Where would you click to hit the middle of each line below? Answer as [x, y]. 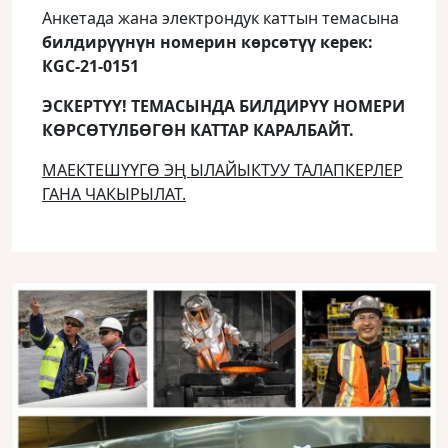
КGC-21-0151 [90, 66]
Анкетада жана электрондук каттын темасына [220, 18]
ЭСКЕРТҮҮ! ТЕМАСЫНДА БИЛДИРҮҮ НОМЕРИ [223, 106]
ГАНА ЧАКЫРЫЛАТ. [114, 194]
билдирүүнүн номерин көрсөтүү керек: [207, 42]
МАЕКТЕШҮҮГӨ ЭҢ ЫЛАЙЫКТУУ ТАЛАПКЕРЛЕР [222, 170]
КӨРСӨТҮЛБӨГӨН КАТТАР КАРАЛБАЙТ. [198, 130]
